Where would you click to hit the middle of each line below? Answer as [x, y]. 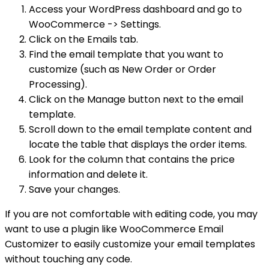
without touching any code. [68, 259]
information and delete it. [88, 174]
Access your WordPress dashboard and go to [135, 9]
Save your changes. [74, 189]
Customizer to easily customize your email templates [130, 244]
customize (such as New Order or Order [122, 69]
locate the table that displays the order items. [138, 144]
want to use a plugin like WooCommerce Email [114, 229]
